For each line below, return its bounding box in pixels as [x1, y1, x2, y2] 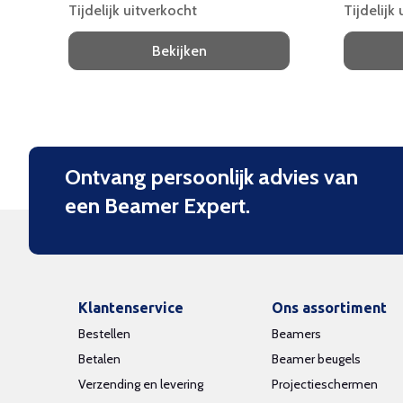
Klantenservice [78, 300, 184, 317]
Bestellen [78, 326, 130, 343]
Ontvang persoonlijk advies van [65, 164, 358, 191]
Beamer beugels [272, 351, 361, 368]
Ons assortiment [272, 300, 387, 317]
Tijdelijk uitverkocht [68, 2, 197, 20]
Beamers [272, 326, 321, 343]
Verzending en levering [78, 376, 203, 393]
